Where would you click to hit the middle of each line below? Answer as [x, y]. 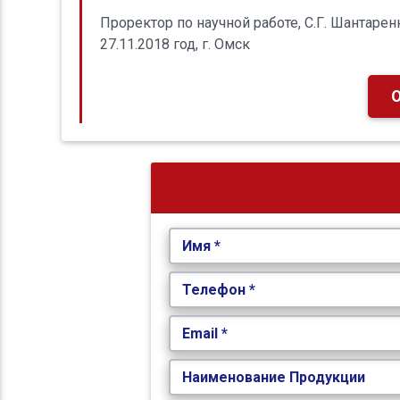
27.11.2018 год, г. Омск [175, 44]
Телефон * [219, 290]
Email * [205, 334]
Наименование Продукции [274, 378]
